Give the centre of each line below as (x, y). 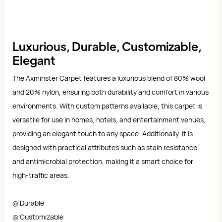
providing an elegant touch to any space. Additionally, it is (103, 133)
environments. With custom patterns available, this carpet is (107, 106)
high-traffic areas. (41, 175)
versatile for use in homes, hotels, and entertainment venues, (109, 119)
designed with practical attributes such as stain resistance (105, 147)
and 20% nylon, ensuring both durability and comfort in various (111, 92)
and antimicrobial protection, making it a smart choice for (103, 161)
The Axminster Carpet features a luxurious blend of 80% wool (109, 78)
